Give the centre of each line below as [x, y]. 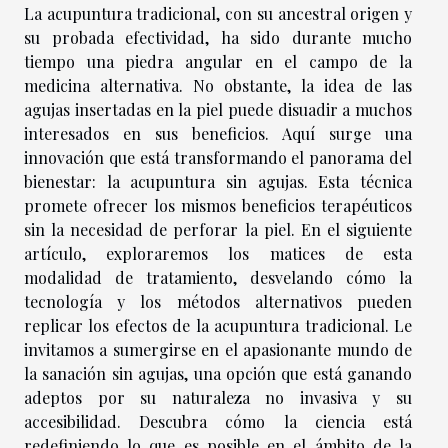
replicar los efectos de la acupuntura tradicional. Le [218, 325]
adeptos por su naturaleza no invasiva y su [218, 397]
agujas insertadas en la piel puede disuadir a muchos [218, 109]
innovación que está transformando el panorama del [218, 157]
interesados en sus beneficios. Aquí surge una [218, 133]
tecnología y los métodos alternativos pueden [218, 301]
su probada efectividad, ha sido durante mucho [218, 37]
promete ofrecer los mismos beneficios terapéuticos [218, 205]
